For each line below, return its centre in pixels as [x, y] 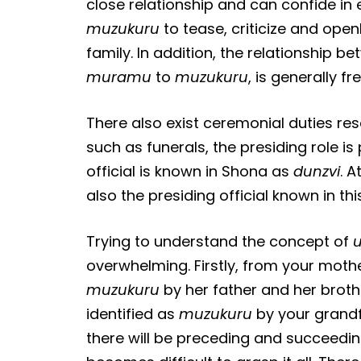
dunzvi [317, 171]
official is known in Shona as [190, 171]
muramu [119, 77]
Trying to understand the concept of [220, 241]
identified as [133, 313]
